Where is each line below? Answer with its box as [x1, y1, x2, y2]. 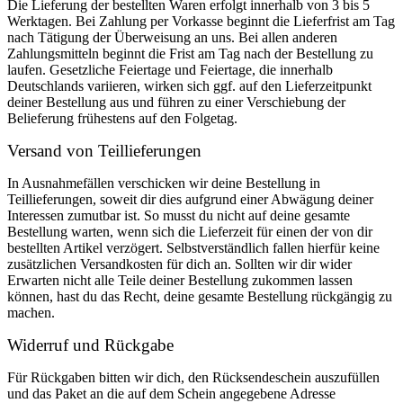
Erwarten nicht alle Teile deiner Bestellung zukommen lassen [7, 273, 353, 288]
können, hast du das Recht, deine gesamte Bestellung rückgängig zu [7, 289, 392, 304]
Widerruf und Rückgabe [7, 336, 174, 354]
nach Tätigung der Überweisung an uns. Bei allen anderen [7, 30, 337, 45]
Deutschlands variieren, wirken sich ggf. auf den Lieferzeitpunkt [7, 78, 372, 94]
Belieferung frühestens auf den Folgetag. [7, 111, 237, 126]
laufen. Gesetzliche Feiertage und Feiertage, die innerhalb [7, 62, 333, 77]
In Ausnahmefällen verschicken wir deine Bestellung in [7, 175, 320, 191]
